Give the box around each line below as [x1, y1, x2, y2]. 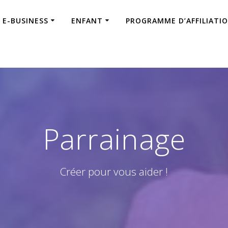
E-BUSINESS [3, 15, 49, 25]
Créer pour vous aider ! [60, 164, 168, 179]
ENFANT [71, 15, 103, 25]
